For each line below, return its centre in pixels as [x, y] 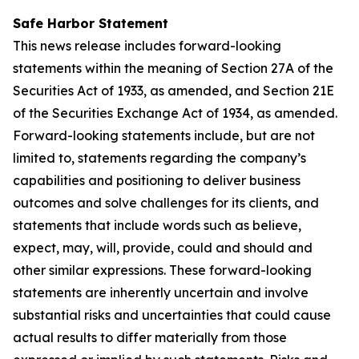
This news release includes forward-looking [147, 46]
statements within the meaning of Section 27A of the [173, 68]
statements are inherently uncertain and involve [161, 292]
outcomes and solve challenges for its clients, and [166, 203]
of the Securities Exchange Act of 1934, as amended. [175, 113]
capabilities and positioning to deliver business [157, 180]
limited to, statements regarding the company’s [159, 158]
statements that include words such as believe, [157, 225]
